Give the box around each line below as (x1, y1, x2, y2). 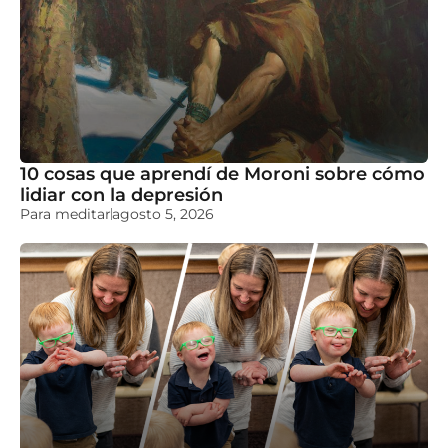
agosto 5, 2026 (112, 204, 214, 223)
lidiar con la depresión (20, 183, 223, 205)
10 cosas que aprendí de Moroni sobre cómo (20, 162, 425, 184)
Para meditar (20, 204, 111, 223)
